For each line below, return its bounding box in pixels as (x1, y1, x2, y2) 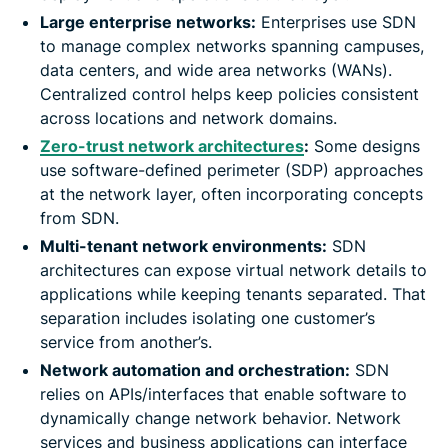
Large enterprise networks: (40, 11, 256, 32)
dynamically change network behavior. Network (40, 407, 401, 428)
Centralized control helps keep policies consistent (40, 83, 419, 104)
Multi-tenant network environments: (40, 235, 327, 256)
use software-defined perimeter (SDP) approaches (40, 159, 423, 180)
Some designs (309, 135, 420, 156)
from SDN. (40, 207, 119, 228)
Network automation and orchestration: (40, 359, 350, 380)
